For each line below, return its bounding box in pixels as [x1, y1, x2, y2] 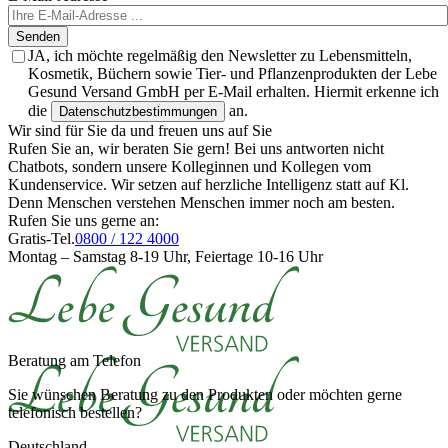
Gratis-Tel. [8, 230, 75, 248]
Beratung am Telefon [8, 352, 141, 370]
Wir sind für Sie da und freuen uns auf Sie [8, 122, 272, 140]
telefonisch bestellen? [8, 404, 142, 422]
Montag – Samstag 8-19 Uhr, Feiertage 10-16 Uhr [8, 248, 323, 266]
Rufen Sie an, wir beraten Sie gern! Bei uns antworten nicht [8, 140, 384, 158]
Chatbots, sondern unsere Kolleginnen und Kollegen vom [8, 158, 371, 176]
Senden [16, 29, 60, 45]
